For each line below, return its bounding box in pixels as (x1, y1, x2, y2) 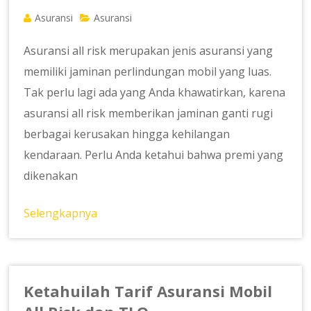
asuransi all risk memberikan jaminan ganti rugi (24, 106, 274, 121)
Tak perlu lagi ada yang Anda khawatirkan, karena (24, 85, 286, 101)
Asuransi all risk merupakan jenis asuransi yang (24, 43, 274, 59)
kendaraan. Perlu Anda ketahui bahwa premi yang (24, 147, 284, 163)
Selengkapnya (24, 205, 98, 221)
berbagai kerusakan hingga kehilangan (24, 126, 230, 142)
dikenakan (24, 168, 78, 184)
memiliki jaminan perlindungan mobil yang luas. (24, 64, 272, 80)
